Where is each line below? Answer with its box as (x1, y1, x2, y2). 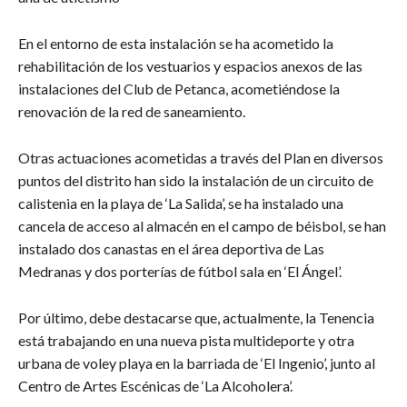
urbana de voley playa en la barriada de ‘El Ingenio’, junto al (18, 353, 375, 372)
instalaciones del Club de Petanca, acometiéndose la (18, 79, 340, 97)
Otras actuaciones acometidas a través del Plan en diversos (18, 148, 383, 166)
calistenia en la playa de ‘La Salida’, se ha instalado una (18, 194, 343, 212)
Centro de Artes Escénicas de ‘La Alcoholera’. (18, 376, 293, 394)
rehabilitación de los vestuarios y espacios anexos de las (18, 56, 362, 74)
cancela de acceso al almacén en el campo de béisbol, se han (18, 216, 386, 234)
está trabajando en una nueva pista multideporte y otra (18, 331, 354, 349)
